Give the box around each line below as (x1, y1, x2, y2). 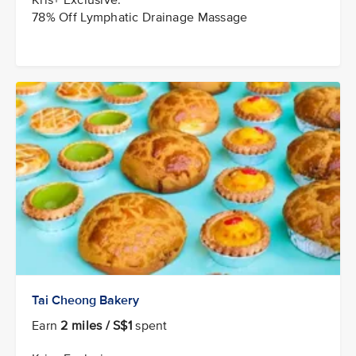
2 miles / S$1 (60, 317, 133, 334)
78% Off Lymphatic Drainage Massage (32, 9, 248, 25)
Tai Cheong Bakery (32, 292, 139, 308)
